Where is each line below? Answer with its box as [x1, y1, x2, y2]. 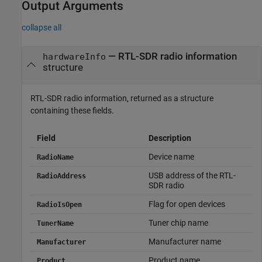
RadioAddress [36, 171, 86, 180]
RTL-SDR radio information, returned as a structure [30, 93, 213, 103]
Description [148, 133, 191, 143]
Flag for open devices [148, 199, 225, 209]
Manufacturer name [148, 236, 221, 246]
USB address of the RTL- [148, 170, 236, 180]
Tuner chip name [148, 218, 208, 227]
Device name [148, 151, 194, 161]
